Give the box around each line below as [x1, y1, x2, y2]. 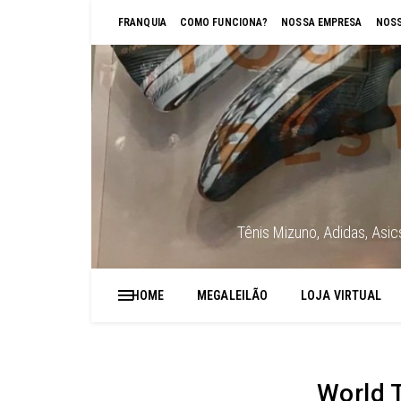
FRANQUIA [118, 16, 166, 29]
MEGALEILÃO [197, 288, 269, 303]
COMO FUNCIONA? [179, 16, 269, 29]
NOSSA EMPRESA [281, 16, 363, 29]
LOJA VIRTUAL [301, 288, 382, 303]
